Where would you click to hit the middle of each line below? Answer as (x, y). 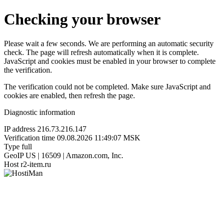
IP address (20, 129)
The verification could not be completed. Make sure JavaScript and (107, 86)
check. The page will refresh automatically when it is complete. (101, 52)
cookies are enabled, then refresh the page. (69, 95)
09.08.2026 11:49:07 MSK (99, 137)
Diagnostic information (40, 112)
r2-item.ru (36, 164)
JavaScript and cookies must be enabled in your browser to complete (110, 61)
